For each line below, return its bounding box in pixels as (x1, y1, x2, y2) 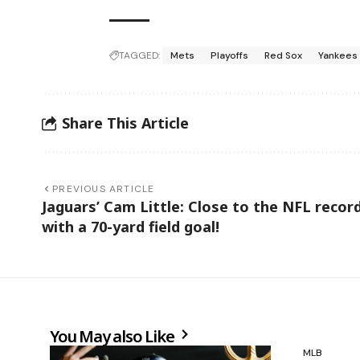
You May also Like (50, 325, 178, 348)
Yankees (318, 49, 358, 63)
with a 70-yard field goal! (42, 217, 219, 237)
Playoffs (211, 49, 249, 63)
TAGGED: (119, 49, 161, 63)
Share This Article (62, 112, 189, 133)
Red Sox (264, 49, 303, 63)
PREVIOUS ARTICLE (52, 182, 155, 196)
